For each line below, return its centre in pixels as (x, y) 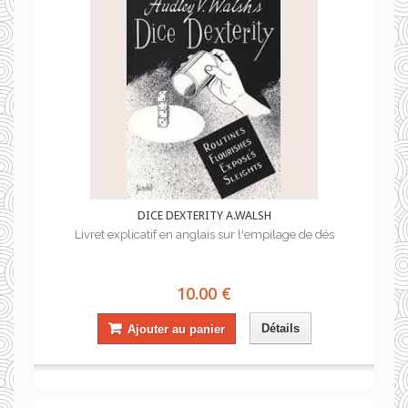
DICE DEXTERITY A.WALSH (204, 215)
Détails (280, 328)
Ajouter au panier (176, 329)
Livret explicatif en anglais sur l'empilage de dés (204, 235)
